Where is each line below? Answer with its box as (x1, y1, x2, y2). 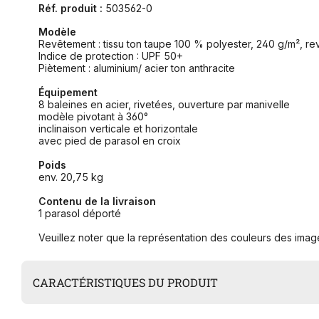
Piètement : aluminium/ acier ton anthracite (38, 62, 235, 75)
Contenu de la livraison (38, 195, 187, 208)
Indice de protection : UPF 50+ (38, 50, 183, 63)
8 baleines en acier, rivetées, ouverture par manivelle (38, 98, 290, 111)
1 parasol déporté (38, 207, 121, 220)
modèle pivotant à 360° (38, 110, 148, 123)
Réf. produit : (38, 2, 103, 15)
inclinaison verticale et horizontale (38, 122, 198, 135)
